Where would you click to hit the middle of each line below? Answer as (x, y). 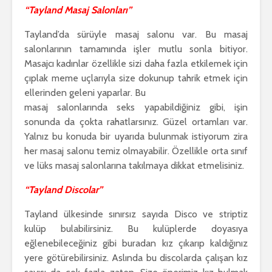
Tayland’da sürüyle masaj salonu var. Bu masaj (136, 35)
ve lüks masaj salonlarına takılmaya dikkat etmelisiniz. (134, 166)
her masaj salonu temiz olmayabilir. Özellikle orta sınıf (136, 151)
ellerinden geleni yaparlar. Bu (85, 93)
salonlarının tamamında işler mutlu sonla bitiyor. (136, 49)
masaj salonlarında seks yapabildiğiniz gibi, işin (136, 107)
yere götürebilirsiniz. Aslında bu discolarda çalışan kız (136, 258)
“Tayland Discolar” (63, 190)
